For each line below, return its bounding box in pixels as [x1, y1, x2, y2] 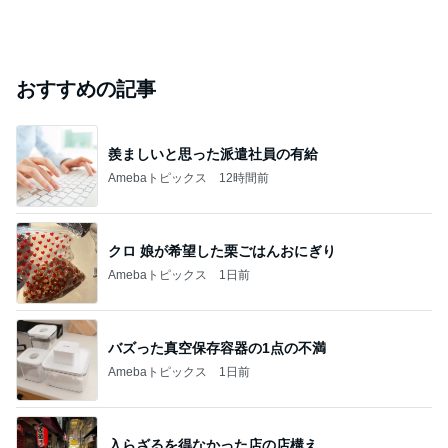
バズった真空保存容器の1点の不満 [108, 339, 326, 356]
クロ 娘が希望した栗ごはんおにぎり [108, 242, 336, 259]
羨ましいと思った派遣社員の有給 [108, 145, 318, 162]
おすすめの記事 [16, 78, 156, 100]
